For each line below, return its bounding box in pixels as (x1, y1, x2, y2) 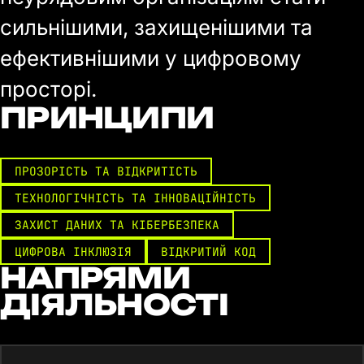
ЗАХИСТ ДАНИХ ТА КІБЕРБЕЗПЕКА (15, 217, 219, 232)
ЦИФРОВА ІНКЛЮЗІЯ (15, 244, 132, 259)
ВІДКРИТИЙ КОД (161, 244, 256, 259)
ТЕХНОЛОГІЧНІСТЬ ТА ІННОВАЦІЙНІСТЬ (15, 190, 256, 206)
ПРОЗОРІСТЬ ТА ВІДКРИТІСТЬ (15, 163, 197, 179)
